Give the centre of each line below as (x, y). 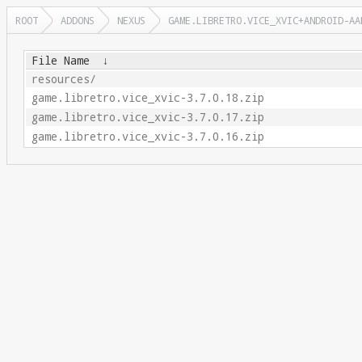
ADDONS (78, 20)
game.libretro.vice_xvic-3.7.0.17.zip (147, 117)
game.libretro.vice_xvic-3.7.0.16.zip (147, 137)
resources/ (63, 79)
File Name (60, 61)
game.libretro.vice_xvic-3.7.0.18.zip (147, 98)
